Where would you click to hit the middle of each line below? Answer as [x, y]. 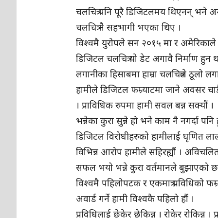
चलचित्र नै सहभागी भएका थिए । [129, 27]
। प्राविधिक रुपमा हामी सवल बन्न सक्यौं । [145, 105]
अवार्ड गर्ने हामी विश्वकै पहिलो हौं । [135, 199]
